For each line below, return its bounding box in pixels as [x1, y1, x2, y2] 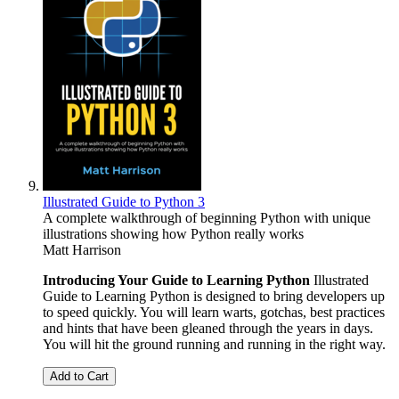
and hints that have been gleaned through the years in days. [43, 321, 373, 337]
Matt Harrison [43, 242, 121, 258]
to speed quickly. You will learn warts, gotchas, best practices [43, 305, 385, 321]
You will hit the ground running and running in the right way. [43, 337, 386, 353]
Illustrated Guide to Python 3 [43, 194, 205, 210]
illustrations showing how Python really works [43, 226, 304, 242]
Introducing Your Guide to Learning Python [43, 273, 310, 289]
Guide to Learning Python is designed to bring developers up [43, 289, 385, 305]
